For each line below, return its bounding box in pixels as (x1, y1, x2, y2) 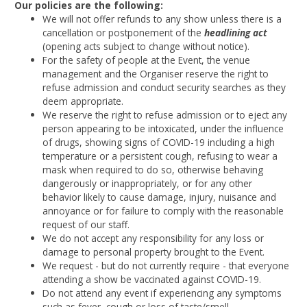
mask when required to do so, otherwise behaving (42, 162, 264, 176)
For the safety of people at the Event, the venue (42, 53, 251, 66)
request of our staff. (42, 217, 130, 231)
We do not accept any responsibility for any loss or (42, 231, 265, 245)
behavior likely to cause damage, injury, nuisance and (42, 190, 277, 204)
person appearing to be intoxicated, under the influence (42, 121, 284, 135)
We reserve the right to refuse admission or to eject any (42, 108, 288, 121)
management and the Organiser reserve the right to (42, 66, 269, 80)
